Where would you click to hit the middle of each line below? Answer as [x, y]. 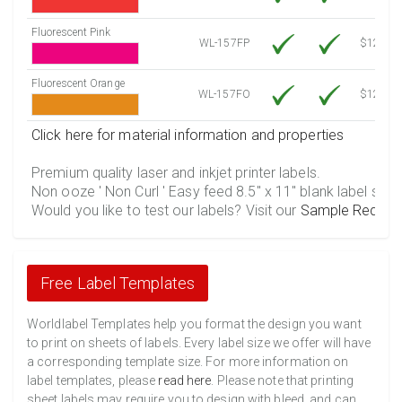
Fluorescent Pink [71, 32]
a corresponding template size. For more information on [188, 361]
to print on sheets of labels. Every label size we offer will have [199, 342]
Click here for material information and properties [188, 135]
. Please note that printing [283, 380]
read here [185, 380]
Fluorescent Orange [78, 83]
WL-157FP [224, 43]
